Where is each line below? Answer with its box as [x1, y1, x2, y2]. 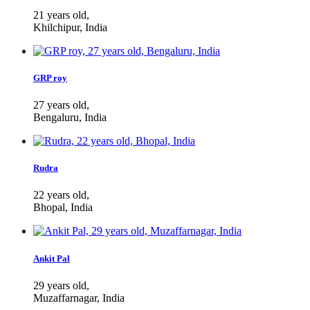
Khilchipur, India [33, 21, 107, 33]
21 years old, [33, 8, 89, 21]
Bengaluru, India [33, 111, 107, 124]
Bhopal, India [33, 201, 93, 214]
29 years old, [33, 279, 89, 291]
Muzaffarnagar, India [33, 291, 125, 304]
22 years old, [33, 189, 89, 201]
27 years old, [33, 99, 89, 111]
